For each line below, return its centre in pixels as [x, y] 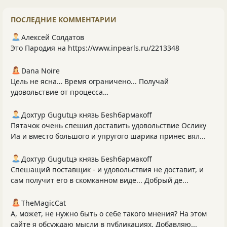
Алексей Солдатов [53, 37]
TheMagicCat [44, 203]
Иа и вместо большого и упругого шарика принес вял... [108, 136]
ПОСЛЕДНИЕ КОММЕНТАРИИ [64, 20]
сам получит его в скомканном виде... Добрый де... [100, 180]
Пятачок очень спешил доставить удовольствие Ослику [108, 126]
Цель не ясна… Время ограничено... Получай [90, 82]
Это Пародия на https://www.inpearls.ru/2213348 [95, 48]
